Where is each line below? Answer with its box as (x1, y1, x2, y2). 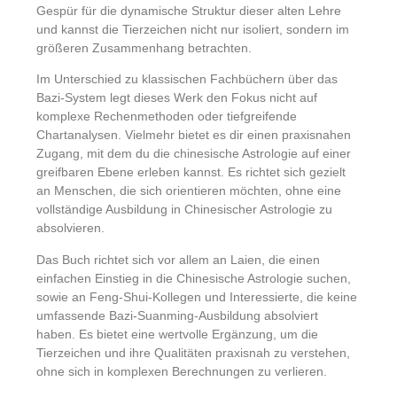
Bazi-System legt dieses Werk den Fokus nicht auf (36, 90, 318, 105)
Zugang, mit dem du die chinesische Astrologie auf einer (36, 146, 352, 161)
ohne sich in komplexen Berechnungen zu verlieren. (36, 363, 328, 378)
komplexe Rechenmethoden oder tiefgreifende (36, 109, 298, 124)
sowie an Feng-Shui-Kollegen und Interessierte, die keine (36, 289, 358, 304)
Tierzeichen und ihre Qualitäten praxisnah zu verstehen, (36, 345, 351, 360)
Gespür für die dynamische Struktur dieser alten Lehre (36, 3, 342, 18)
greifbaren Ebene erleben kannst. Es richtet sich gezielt (36, 165, 346, 180)
